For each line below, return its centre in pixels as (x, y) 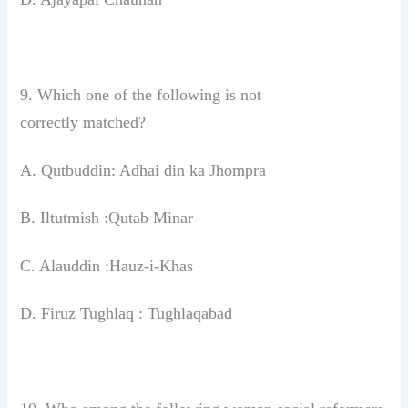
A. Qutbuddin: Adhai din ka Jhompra (143, 170)
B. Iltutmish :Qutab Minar (107, 218)
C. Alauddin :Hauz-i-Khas (107, 265)
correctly (52, 122)
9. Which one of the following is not (141, 94)
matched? (115, 122)
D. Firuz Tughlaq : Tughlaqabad (127, 314)
